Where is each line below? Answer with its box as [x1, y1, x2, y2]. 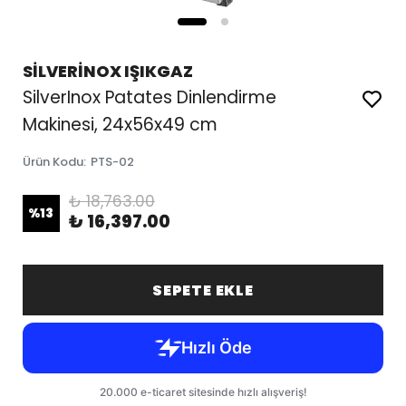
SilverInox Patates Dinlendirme [22, 85, 276, 110]
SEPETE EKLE [152, 279, 254, 301]
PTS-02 [90, 153, 134, 170]
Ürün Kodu [22, 153, 83, 170]
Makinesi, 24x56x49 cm [22, 112, 217, 137]
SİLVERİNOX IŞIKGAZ [22, 60, 193, 82]
